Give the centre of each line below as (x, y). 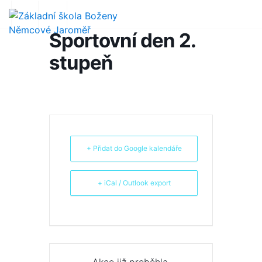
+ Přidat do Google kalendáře (134, 148)
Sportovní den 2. (122, 40)
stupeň (81, 63)
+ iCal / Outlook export (134, 183)
